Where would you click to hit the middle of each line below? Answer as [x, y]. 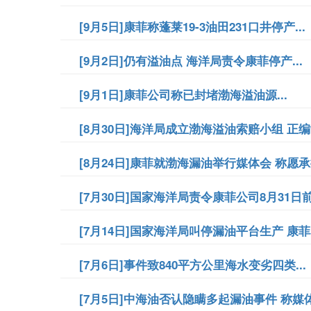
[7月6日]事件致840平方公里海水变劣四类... [193, 264]
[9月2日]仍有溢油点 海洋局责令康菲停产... [191, 60]
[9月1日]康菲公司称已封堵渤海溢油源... [183, 94]
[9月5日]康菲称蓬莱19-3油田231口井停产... [192, 26]
